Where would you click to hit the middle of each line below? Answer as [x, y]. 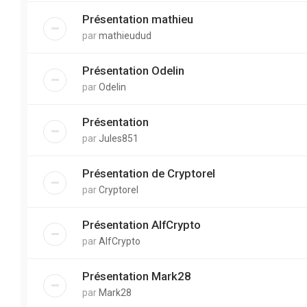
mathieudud [125, 36]
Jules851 [119, 138]
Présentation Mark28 [137, 276]
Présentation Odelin [133, 71]
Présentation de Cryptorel [149, 173]
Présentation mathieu [138, 19]
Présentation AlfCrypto [142, 225]
